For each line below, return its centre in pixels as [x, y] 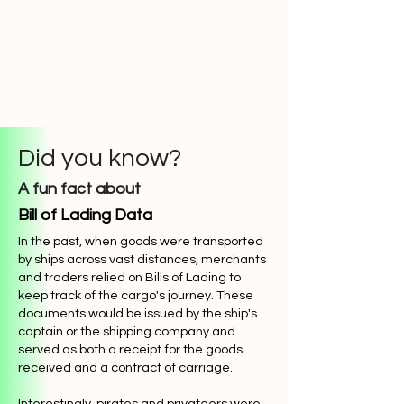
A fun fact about [79, 189]
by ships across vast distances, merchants [142, 259]
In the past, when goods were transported [141, 241]
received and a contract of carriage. [125, 367]
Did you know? [100, 158]
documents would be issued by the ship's [138, 313]
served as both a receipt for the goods [130, 349]
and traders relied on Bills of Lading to [129, 277]
